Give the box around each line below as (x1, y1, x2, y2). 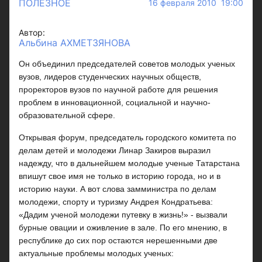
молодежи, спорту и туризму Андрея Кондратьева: (19, 197, 213, 206)
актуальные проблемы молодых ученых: (19, 249, 174, 258)
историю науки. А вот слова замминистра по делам (19, 184, 216, 194)
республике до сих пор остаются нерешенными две (19, 236, 218, 245)
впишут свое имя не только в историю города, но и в (19, 171, 220, 181)
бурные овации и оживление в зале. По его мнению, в (19, 223, 227, 232)
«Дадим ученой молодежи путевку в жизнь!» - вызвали (19, 210, 227, 219)
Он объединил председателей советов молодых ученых (19, 59, 235, 68)
